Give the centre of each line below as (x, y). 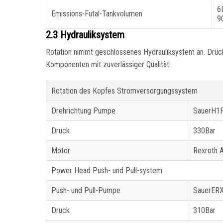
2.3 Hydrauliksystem (85, 35)
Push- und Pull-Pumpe (86, 191)
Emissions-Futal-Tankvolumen (97, 14)
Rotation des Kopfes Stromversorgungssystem (124, 91)
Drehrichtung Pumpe (83, 111)
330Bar (204, 131)
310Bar (204, 211)
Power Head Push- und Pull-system (107, 171)
